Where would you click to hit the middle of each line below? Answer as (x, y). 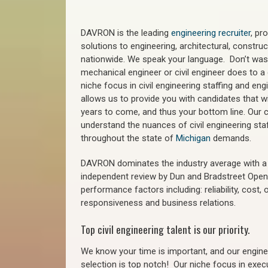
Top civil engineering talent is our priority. (165, 229)
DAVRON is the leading (126, 33)
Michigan (193, 138)
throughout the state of (128, 138)
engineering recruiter (211, 33)
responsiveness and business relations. (158, 203)
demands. (231, 138)
